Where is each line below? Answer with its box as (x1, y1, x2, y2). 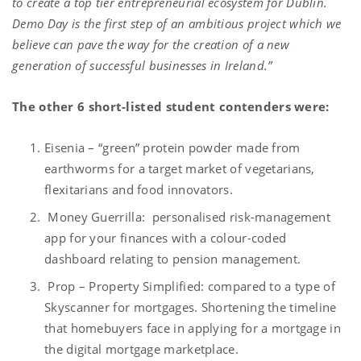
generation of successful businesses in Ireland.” (12, 57, 272, 73)
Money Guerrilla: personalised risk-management (44, 209, 331, 225)
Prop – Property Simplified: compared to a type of (44, 278, 335, 294)
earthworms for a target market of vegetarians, (44, 160, 315, 176)
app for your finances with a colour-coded (44, 230, 287, 246)
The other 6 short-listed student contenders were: (12, 98, 330, 114)
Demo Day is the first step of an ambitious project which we (12, 15, 342, 31)
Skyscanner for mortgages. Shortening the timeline (44, 299, 337, 315)
